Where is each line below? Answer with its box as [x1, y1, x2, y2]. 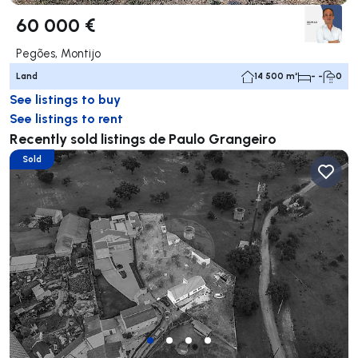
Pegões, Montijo [16, 46, 101, 62]
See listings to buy [10, 90, 121, 108]
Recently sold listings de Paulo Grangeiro [10, 129, 276, 149]
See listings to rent [10, 109, 123, 127]
